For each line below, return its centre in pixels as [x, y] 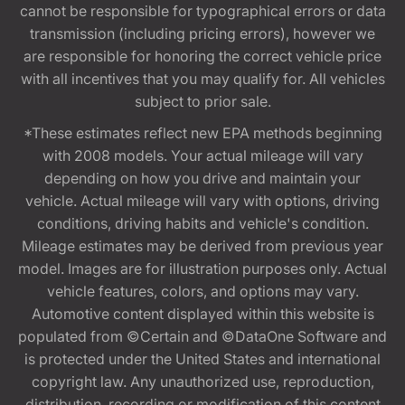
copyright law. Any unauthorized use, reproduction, [202, 381]
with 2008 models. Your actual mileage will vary [202, 155]
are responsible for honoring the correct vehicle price [202, 56]
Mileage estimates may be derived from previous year [202, 246]
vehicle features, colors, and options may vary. [202, 291]
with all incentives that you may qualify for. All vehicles [202, 79]
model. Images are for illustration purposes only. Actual [202, 268]
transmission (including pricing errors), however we [202, 33]
